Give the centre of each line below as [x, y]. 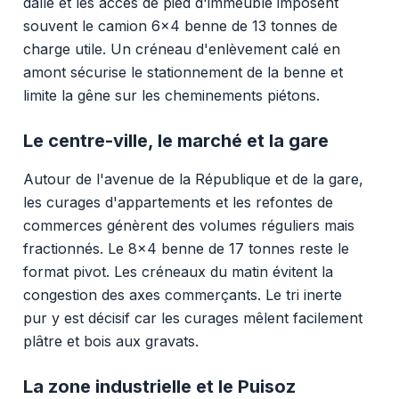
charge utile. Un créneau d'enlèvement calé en [181, 49]
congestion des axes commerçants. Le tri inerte [182, 294]
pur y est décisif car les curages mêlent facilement [192, 318]
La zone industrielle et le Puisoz [159, 386]
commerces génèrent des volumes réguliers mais [188, 225]
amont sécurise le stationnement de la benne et [183, 72]
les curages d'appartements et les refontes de [178, 202]
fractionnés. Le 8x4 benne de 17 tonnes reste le [186, 248]
